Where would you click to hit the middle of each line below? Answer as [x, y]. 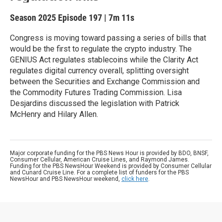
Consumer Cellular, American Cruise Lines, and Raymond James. [100, 160]
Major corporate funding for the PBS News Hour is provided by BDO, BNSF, [109, 153]
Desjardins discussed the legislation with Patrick [95, 103]
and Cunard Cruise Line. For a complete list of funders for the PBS [99, 172]
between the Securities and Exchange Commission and [105, 82]
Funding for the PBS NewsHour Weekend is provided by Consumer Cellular [111, 166]
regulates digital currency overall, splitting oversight [99, 71]
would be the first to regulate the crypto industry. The [101, 49]
